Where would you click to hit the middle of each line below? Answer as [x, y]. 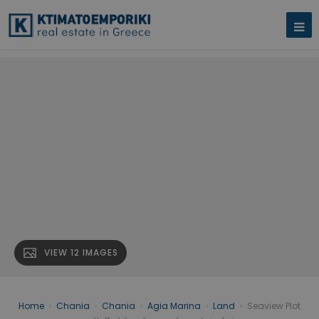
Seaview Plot [274, 306]
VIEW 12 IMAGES [81, 253]
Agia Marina [174, 306]
